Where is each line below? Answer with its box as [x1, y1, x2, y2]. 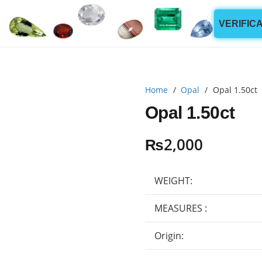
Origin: [154, 229, 184, 242]
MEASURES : [154, 201, 207, 215]
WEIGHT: [154, 174, 192, 187]
